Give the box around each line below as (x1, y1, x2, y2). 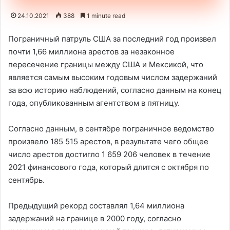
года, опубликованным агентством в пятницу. (8, 98, 180, 108)
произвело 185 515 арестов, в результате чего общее (8, 137, 208, 146)
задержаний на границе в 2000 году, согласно (8, 214, 181, 223)
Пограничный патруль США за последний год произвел (8, 34, 216, 44)
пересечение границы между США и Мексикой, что (8, 60, 203, 69)
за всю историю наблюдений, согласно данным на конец (8, 85, 222, 95)
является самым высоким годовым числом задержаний (8, 72, 217, 82)
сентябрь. (8, 175, 45, 185)
